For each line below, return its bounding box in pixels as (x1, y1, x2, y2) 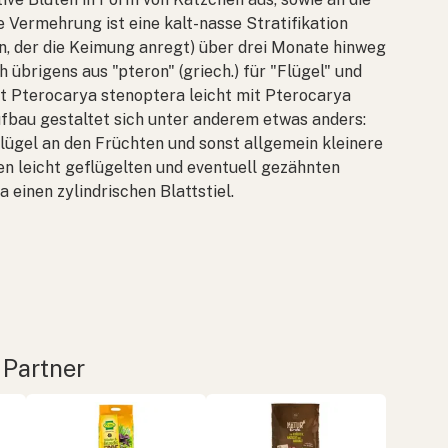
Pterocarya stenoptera (11, 85, 185, 105)
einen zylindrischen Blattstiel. (9, 181, 234, 201)
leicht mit (185, 85, 265, 105)
